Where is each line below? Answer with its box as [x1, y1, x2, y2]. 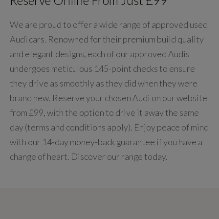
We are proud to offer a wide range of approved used [10, 19, 208, 30]
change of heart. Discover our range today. [10, 151, 168, 162]
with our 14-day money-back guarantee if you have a [10, 136, 202, 147]
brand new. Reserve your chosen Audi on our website [10, 92, 207, 103]
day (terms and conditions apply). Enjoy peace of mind [10, 121, 209, 132]
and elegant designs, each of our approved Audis [10, 48, 190, 59]
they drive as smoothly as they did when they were [10, 77, 197, 88]
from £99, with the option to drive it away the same [10, 107, 199, 118]
